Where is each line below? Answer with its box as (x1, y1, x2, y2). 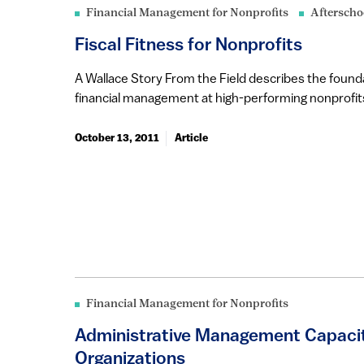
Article (175, 132, 208, 144)
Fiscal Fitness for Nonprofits (75, 36, 302, 55)
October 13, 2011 (75, 132, 159, 144)
